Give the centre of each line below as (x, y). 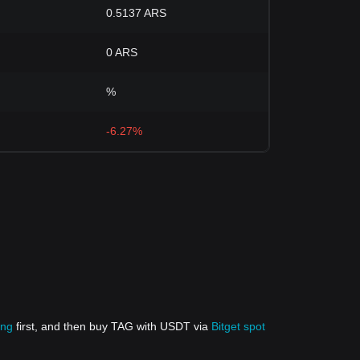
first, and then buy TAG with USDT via (112, 326)
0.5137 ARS (136, 13)
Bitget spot (238, 326)
